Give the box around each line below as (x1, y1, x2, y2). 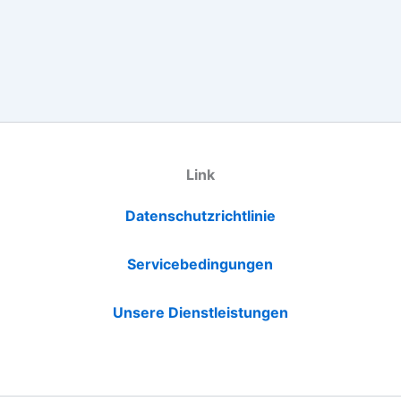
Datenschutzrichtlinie (124, 207, 276, 226)
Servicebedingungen (127, 255, 274, 274)
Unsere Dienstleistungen (112, 303, 288, 322)
